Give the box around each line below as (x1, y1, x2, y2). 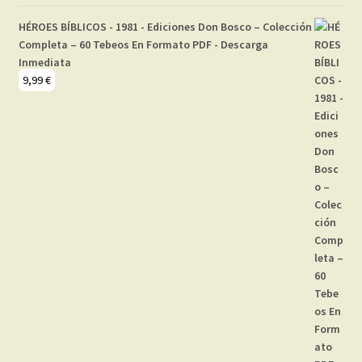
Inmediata (18, 55, 71, 70)
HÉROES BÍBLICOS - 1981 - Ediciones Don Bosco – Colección (18, 19, 312, 35)
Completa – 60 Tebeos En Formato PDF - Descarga (18, 37, 268, 53)
